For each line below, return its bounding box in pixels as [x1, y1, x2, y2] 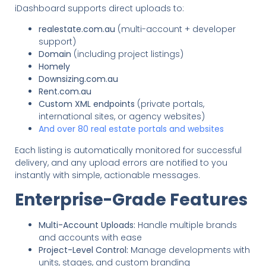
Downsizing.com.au [39, 73, 118, 85]
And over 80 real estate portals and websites [39, 123, 224, 135]
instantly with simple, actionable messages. [15, 169, 200, 181]
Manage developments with [128, 243, 250, 256]
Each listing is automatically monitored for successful [15, 144, 242, 156]
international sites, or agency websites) [39, 110, 205, 123]
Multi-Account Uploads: [39, 218, 135, 231]
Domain [39, 48, 71, 61]
